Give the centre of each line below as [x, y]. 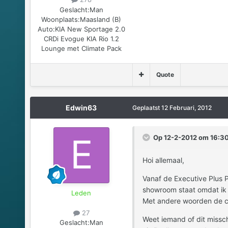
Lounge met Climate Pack [81, 48]
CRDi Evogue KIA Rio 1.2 [81, 38]
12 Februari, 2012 [186, 107]
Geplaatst [147, 107]
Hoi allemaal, [163, 160]
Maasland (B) [101, 19]
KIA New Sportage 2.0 [90, 29]
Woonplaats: [61, 19]
